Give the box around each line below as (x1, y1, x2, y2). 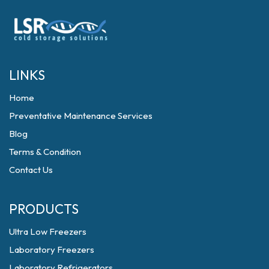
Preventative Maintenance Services (9, 110, 153, 122)
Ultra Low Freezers (9, 226, 86, 238)
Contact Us (9, 164, 53, 176)
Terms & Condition (9, 146, 81, 158)
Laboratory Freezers (9, 244, 94, 256)
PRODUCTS (9, 201, 79, 218)
